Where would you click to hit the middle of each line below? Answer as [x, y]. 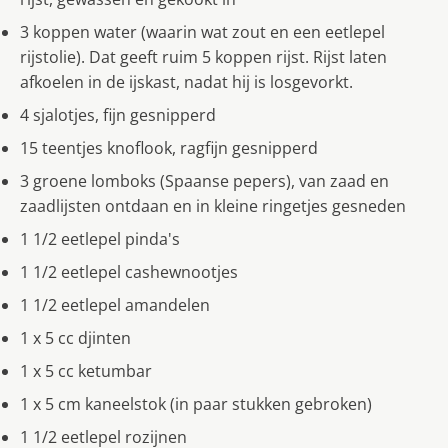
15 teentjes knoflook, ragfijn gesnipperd [169, 147]
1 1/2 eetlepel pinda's [100, 238]
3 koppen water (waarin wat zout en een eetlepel [202, 31]
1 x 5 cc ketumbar [86, 370]
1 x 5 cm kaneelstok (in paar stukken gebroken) [196, 403]
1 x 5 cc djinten [75, 337]
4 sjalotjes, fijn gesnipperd [118, 114]
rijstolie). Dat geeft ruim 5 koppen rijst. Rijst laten [203, 56]
